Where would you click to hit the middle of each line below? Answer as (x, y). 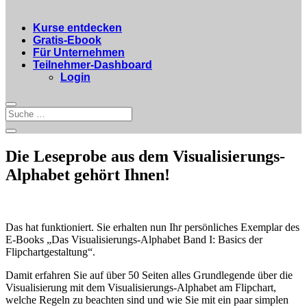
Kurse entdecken (77, 28)
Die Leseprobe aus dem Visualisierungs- (145, 156)
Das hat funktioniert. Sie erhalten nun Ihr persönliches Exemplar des (152, 227)
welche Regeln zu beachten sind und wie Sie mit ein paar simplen (147, 299)
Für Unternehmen (79, 52)
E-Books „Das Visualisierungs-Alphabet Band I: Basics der (134, 239)
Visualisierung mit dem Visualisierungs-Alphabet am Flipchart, (141, 287)
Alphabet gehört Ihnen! (88, 174)
